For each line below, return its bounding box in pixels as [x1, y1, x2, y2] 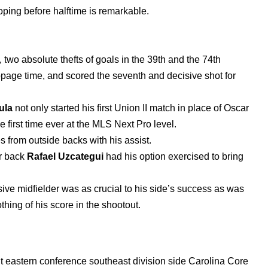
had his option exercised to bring [103, 151, 243, 162]
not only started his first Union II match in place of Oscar [13, 103, 249, 113]
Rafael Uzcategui [27, 151, 103, 162]
